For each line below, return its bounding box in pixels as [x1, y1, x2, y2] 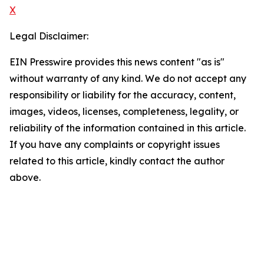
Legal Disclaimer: [9, 30, 88, 42]
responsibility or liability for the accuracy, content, [9, 89, 236, 101]
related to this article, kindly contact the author [9, 155, 225, 167]
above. [9, 171, 41, 184]
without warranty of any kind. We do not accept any [9, 72, 246, 85]
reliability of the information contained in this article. [9, 122, 246, 134]
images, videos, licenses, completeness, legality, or [9, 105, 239, 118]
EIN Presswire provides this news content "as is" [9, 56, 225, 68]
